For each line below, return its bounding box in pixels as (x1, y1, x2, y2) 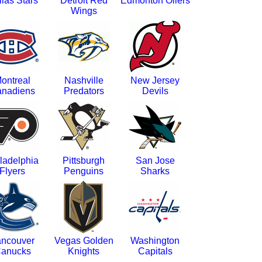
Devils (142, 86, 168, 96)
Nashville (64, 75, 104, 85)
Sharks (140, 166, 170, 176)
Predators (63, 86, 104, 96)
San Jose (135, 156, 175, 166)
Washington (130, 236, 180, 246)
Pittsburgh (63, 156, 105, 166)
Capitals (137, 246, 173, 256)
